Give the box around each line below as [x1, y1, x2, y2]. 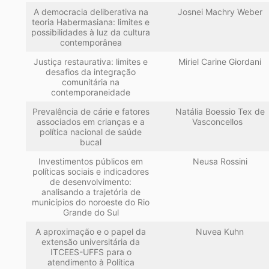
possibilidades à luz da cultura [31, 27, 151, 38]
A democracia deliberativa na [33, 7, 148, 17]
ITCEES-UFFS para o [50, 247, 131, 258]
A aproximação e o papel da [35, 226, 147, 237]
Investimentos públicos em [38, 156, 144, 167]
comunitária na [62, 77, 120, 88]
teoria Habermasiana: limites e [32, 17, 150, 28]
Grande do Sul [62, 207, 119, 218]
